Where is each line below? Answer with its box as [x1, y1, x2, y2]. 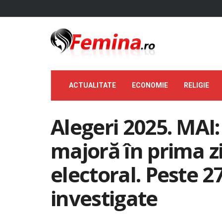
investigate [51, 184, 158, 212]
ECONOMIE [132, 81, 168, 89]
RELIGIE [184, 81, 209, 89]
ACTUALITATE [69, 81, 116, 89]
